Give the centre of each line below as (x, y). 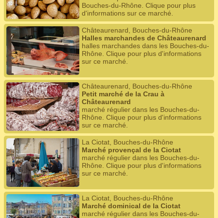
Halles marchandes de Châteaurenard (144, 38)
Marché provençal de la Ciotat (131, 150)
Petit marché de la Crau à (123, 94)
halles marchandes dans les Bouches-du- (145, 46)
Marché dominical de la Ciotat (131, 206)
